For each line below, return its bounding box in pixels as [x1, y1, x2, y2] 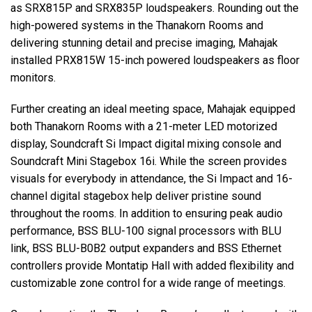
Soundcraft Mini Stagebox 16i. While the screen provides [10, 155, 287, 169]
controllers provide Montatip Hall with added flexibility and [10, 259, 294, 273]
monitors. [10, 71, 56, 85]
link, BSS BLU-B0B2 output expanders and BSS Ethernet [10, 242, 281, 256]
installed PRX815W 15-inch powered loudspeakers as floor [10, 54, 299, 68]
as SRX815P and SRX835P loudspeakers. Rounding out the [10, 1, 299, 15]
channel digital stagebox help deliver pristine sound [10, 189, 261, 203]
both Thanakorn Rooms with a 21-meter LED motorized [10, 120, 277, 134]
